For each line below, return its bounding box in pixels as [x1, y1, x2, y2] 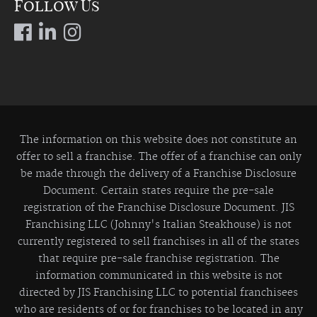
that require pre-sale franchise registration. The [38, 253, 279, 266]
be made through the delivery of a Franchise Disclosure [21, 168, 296, 181]
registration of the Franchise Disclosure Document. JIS [23, 202, 294, 215]
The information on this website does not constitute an [20, 134, 297, 147]
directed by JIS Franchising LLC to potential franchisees [19, 287, 298, 300]
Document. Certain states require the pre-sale [43, 185, 274, 198]
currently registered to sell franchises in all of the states [18, 236, 299, 249]
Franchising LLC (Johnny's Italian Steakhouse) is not [25, 219, 292, 232]
